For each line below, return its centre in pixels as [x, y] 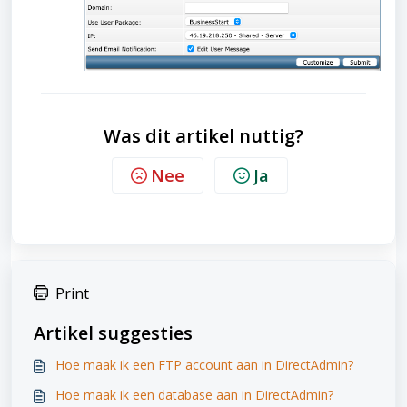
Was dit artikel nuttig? [203, 135]
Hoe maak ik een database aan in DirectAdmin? [194, 394]
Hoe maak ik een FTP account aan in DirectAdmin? [204, 364]
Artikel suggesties [113, 333]
